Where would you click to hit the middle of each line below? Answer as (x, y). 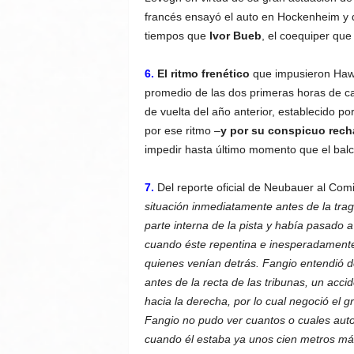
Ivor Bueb (235, 36)
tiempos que (177, 36)
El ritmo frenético (203, 73)
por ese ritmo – (182, 130)
